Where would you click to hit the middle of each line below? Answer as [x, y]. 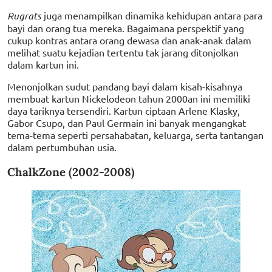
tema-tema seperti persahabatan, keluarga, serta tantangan [135, 134]
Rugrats [24, 15]
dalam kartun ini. [43, 64]
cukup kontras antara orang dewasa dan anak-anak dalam [129, 40]
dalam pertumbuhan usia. [62, 147]
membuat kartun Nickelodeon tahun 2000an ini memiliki [129, 98]
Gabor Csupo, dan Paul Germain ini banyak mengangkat [127, 122]
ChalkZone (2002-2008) [71, 172]
